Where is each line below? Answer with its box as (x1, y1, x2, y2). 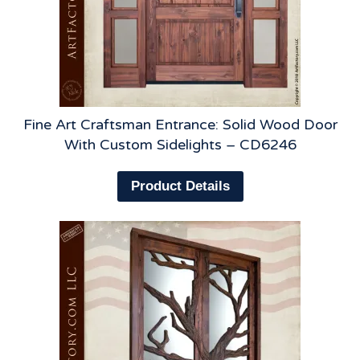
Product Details (130, 178, 230, 194)
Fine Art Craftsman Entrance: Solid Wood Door (22, 115, 337, 133)
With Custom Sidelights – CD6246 (63, 135, 297, 153)
